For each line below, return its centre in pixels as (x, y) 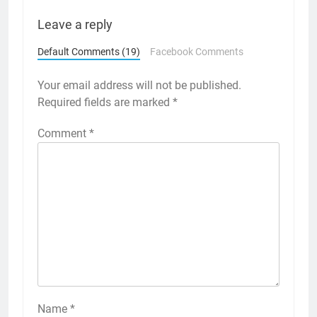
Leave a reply (75, 24)
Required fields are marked (105, 102)
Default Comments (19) (89, 52)
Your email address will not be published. (139, 85)
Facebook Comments (196, 52)
